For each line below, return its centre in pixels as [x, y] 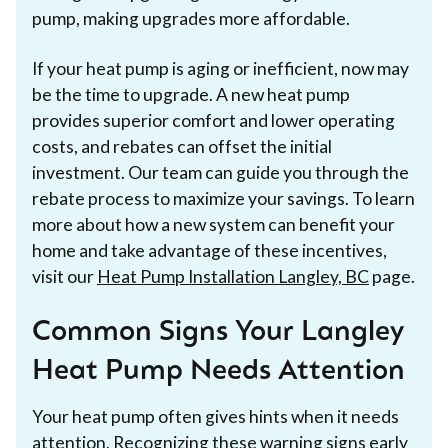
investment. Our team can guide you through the [220, 172]
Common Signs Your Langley [218, 332]
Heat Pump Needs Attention [218, 371]
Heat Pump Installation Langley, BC [233, 276]
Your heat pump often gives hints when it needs [215, 416]
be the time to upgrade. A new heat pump [191, 94]
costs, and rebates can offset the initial [182, 146]
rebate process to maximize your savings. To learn [223, 198]
